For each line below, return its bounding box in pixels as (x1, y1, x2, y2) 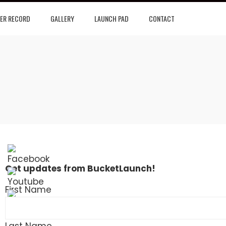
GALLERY (50, 13, 74, 24)
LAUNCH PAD (94, 13, 129, 24)
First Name (5, 184, 51, 196)
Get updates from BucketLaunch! (5, 162, 155, 175)
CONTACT (149, 13, 175, 24)
